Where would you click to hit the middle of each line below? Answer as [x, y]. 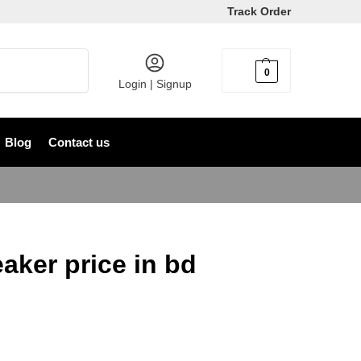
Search [68, 55]
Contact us [79, 142]
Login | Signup [155, 84]
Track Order [259, 11]
